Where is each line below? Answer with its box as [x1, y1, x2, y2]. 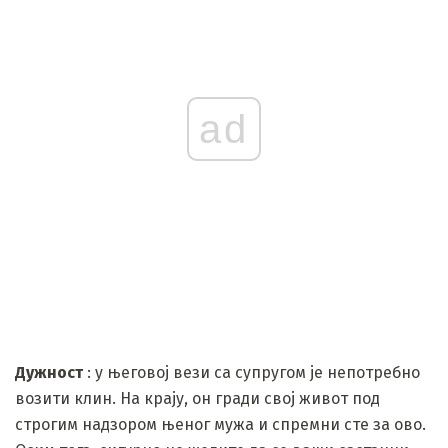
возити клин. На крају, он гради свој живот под [15, 388, 380, 408]
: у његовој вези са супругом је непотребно [83, 362, 420, 382]
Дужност [15, 362, 83, 382]
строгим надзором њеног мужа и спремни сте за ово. [15, 414, 426, 434]
